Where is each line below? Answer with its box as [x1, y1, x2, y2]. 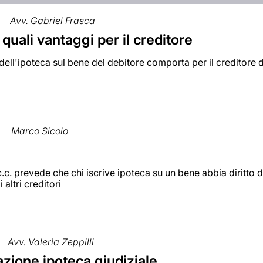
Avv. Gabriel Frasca [10, 15, 96, 27]
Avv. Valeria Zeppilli [8, 235, 95, 248]
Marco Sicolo [11, 124, 69, 137]
